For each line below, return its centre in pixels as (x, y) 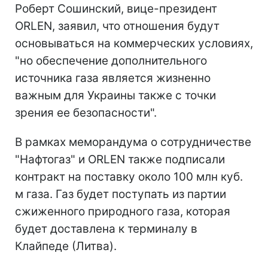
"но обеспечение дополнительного (111, 60)
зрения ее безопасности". (86, 112)
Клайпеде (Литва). (66, 246)
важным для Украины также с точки (115, 95)
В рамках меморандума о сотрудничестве (133, 142)
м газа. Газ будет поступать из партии (121, 194)
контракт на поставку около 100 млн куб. (129, 176)
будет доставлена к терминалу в (106, 229)
